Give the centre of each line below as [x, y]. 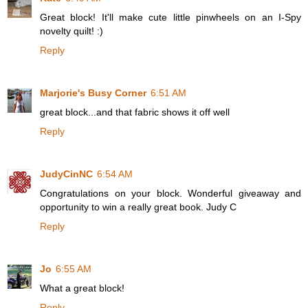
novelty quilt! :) [71, 31]
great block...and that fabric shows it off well [135, 112]
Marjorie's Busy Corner [93, 93]
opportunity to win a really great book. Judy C [138, 207]
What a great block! [82, 288]
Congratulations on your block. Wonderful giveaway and [170, 194]
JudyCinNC [66, 174]
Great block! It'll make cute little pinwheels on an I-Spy [170, 18]
